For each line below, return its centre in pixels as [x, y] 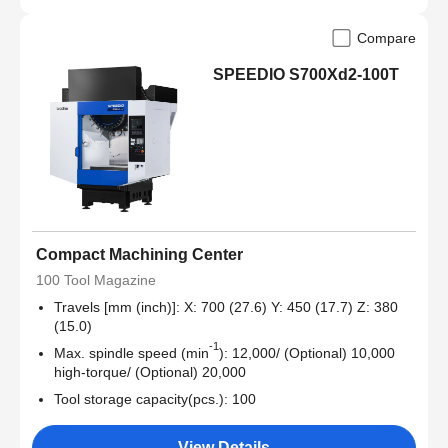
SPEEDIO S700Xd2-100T [306, 75]
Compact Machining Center [139, 255]
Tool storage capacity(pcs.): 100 [155, 399]
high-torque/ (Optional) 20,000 [150, 372]
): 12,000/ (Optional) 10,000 [307, 353]
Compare [386, 38]
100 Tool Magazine [96, 280]
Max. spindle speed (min [131, 353]
